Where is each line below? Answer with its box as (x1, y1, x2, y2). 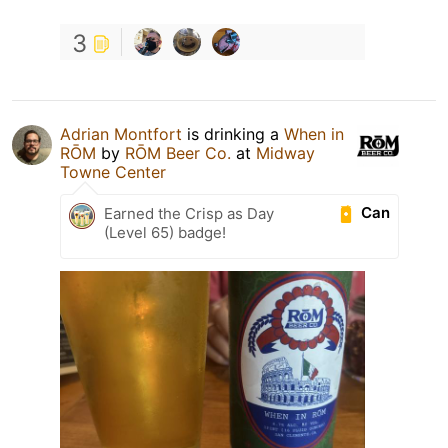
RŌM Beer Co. (125, 142, 231, 163)
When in (284, 123, 344, 144)
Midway (256, 142, 315, 163)
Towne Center (60, 161, 166, 182)
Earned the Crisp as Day (104, 203, 274, 223)
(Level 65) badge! (104, 222, 226, 242)
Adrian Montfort (60, 123, 182, 144)
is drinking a (182, 123, 284, 144)
